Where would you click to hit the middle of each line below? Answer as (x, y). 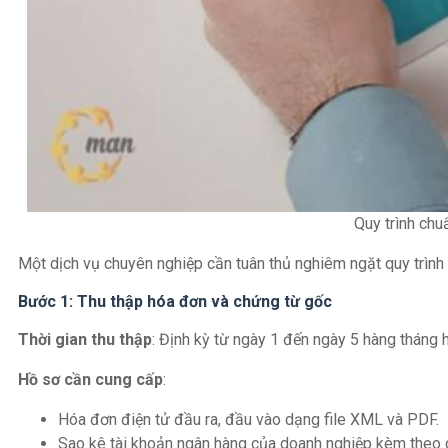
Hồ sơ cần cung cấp (90, 380)
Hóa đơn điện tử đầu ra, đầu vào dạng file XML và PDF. (248, 420)
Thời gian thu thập (85, 340)
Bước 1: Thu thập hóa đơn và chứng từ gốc (175, 302)
